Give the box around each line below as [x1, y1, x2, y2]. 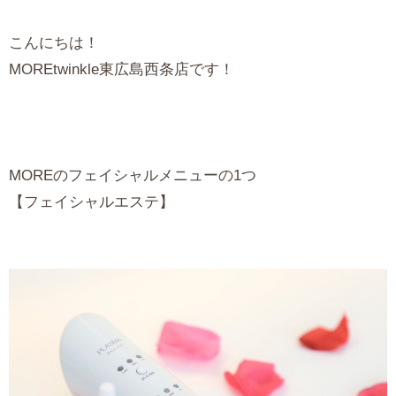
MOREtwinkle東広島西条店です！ [9, 61, 234, 79]
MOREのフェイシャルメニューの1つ [9, 167, 256, 185]
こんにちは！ [9, 34, 99, 52]
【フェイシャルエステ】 [9, 194, 174, 211]
